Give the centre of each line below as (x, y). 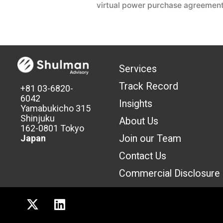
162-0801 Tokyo (53, 128)
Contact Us (143, 156)
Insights (136, 104)
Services (138, 69)
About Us (139, 121)
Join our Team (150, 138)
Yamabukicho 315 (56, 109)
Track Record (149, 86)
